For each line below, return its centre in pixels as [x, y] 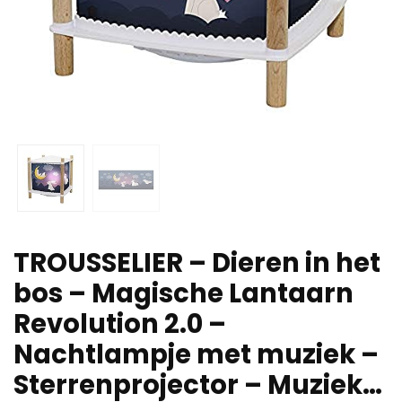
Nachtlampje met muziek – [196, 354]
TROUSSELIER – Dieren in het [197, 262]
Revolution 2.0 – [120, 323]
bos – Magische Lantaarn [184, 293]
